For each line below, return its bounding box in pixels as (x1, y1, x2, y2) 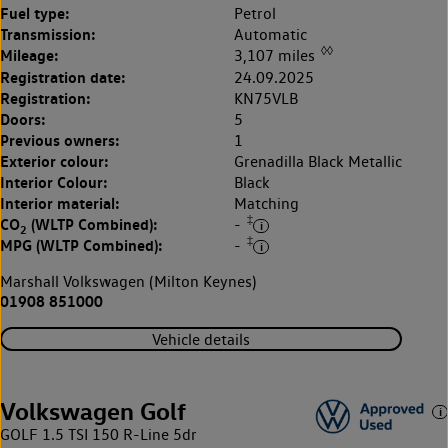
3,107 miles (234, 46, 319, 66)
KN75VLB (234, 88, 298, 108)
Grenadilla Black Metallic (234, 151, 402, 171)
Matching (234, 193, 299, 213)
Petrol (234, 4, 276, 24)
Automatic (234, 25, 307, 45)
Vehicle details (152, 329, 250, 349)
